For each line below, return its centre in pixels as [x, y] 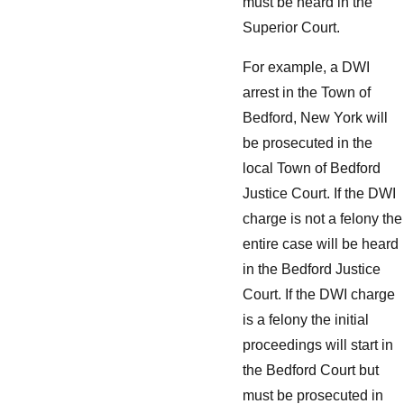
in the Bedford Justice [312, 269]
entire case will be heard [321, 243]
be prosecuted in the [308, 142]
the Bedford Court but [311, 370]
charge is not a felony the [322, 218]
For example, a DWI [306, 67]
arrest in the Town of [307, 92]
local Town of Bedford [312, 168]
